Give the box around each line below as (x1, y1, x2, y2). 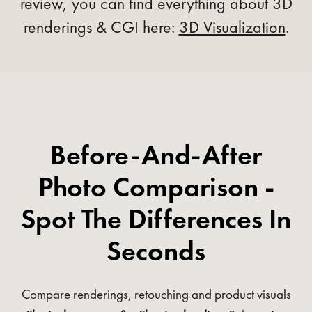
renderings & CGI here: (23, 15, 179, 38)
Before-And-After (50, 136, 262, 173)
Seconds (107, 233, 205, 269)
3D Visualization (178, 15, 286, 38)
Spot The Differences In (21, 201, 291, 237)
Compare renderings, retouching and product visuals (21, 285, 291, 303)
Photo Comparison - (38, 169, 274, 205)
